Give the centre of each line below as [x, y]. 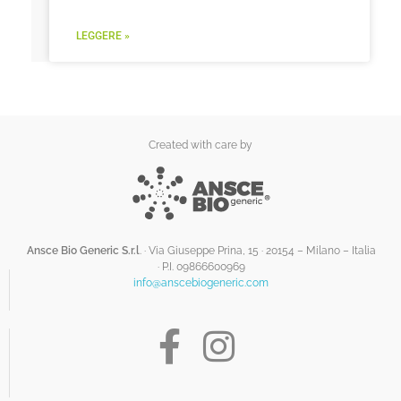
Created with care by [200, 145]
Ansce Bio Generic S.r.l [83, 251]
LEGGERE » [103, 36]
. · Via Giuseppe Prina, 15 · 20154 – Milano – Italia [257, 251]
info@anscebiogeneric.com [201, 283]
